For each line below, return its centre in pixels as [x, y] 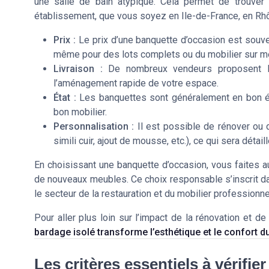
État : [65, 98]
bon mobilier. [80, 112]
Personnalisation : [94, 126]
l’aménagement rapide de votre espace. [136, 83]
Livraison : [78, 69]
